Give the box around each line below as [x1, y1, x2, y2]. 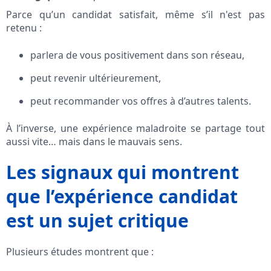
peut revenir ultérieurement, [30, 71, 161, 85]
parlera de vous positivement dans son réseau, [30, 48, 244, 62]
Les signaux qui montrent [6, 160, 239, 185]
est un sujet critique [6, 208, 189, 233]
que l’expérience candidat [6, 184, 238, 209]
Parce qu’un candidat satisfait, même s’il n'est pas [6, 8, 265, 22]
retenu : [6, 21, 42, 35]
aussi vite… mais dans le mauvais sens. [6, 135, 182, 149]
